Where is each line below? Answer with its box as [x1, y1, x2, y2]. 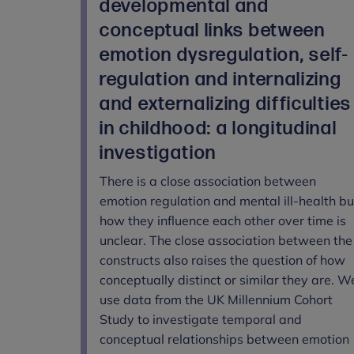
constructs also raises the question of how [100, 251, 345, 268]
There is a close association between [100, 172, 316, 189]
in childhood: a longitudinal [100, 116, 337, 140]
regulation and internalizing [100, 67, 342, 91]
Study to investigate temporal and [100, 311, 302, 327]
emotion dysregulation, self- [100, 43, 348, 66]
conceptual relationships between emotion [100, 330, 349, 347]
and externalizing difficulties [100, 92, 352, 115]
